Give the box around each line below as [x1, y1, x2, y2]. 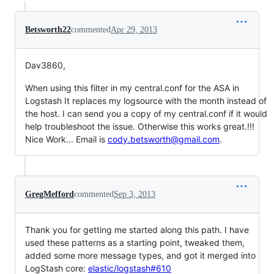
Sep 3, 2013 [114, 190, 155, 199]
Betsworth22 [25, 25, 71, 34]
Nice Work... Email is [25, 134, 108, 144]
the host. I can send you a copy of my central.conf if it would [25, 108, 267, 119]
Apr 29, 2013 [111, 25, 157, 34]
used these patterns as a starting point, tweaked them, [25, 237, 245, 248]
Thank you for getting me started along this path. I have [25, 224, 249, 235]
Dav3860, [25, 60, 65, 70]
